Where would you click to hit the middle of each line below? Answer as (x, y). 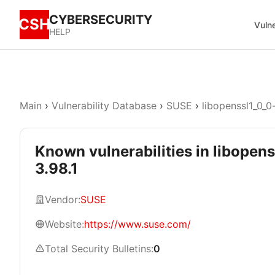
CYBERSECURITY (101, 20)
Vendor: (63, 199)
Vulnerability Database (104, 106)
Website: (64, 224)
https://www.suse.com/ (137, 224)
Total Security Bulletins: (99, 249)
